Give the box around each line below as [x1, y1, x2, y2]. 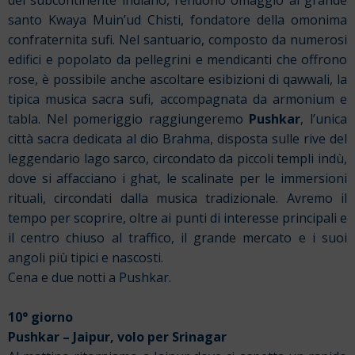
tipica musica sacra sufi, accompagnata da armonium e [8, 90, 347, 109]
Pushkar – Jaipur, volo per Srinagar [8, 328, 227, 346]
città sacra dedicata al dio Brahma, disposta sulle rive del [8, 130, 347, 148]
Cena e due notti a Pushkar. [8, 269, 171, 287]
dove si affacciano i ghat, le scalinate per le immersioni [8, 170, 347, 188]
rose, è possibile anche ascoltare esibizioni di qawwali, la [8, 71, 347, 89]
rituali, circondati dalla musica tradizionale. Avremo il [8, 189, 347, 208]
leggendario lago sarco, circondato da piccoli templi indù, [8, 150, 347, 168]
